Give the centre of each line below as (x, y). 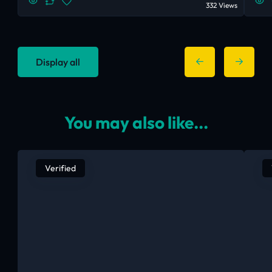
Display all (58, 62)
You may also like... (136, 122)
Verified (60, 168)
